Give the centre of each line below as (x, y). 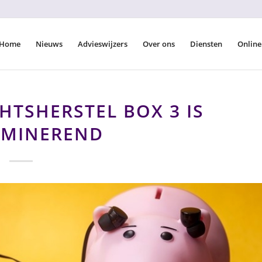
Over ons (159, 44)
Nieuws (49, 44)
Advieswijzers (103, 44)
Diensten (206, 44)
